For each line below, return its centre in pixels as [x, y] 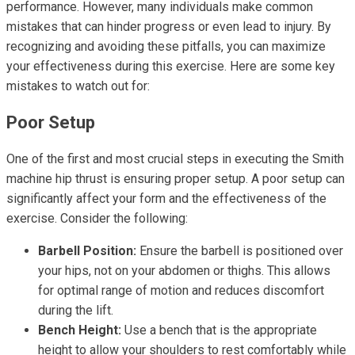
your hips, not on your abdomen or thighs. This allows [184, 271]
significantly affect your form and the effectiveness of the [166, 198]
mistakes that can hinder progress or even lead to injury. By [169, 27]
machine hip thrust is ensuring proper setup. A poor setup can [176, 179]
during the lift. [76, 310]
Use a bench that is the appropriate [219, 330]
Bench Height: [80, 330]
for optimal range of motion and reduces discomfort [181, 290]
